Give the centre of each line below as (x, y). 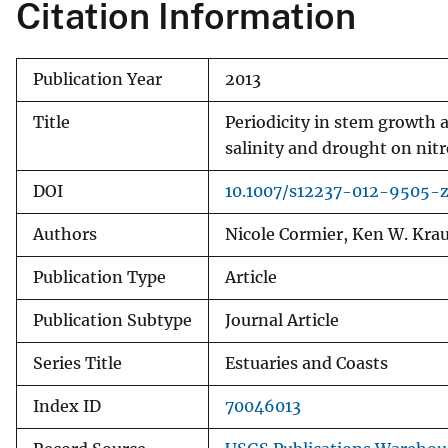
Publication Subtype (112, 320)
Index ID (67, 406)
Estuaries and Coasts (306, 363)
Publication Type (99, 277)
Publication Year (97, 79)
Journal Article (282, 320)
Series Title (77, 363)
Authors (65, 234)
